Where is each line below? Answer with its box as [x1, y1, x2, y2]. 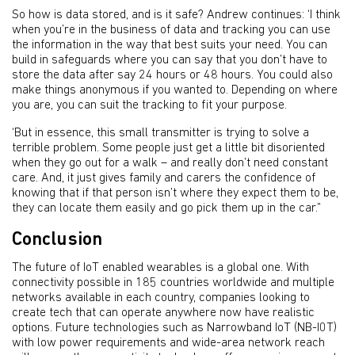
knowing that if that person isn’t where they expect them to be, [12, 187, 338, 200]
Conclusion [12, 231, 102, 250]
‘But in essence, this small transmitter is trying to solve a [12, 127, 309, 139]
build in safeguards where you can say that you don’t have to [12, 54, 327, 67]
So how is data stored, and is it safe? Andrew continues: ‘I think [12, 9, 341, 21]
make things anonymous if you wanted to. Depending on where [12, 84, 338, 97]
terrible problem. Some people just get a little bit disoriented [12, 142, 325, 155]
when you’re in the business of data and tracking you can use [12, 24, 330, 36]
